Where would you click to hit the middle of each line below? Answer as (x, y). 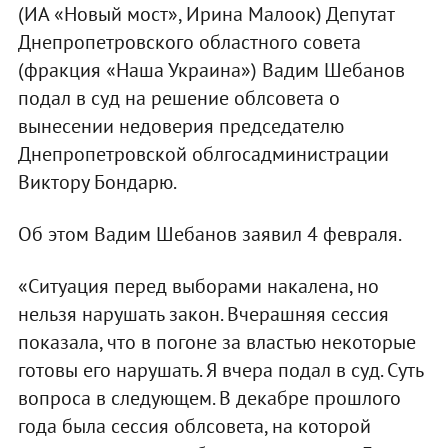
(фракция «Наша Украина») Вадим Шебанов (211, 69)
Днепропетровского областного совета (189, 41)
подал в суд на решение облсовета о (178, 97)
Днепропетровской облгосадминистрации (203, 153)
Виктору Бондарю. (97, 181)
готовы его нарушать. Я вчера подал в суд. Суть (220, 369)
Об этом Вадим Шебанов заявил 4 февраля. (209, 233)
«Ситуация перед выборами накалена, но (198, 285)
